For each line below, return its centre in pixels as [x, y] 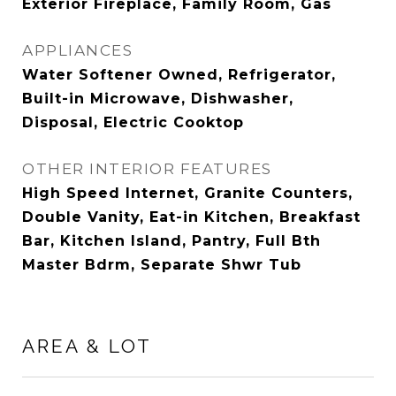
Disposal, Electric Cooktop [133, 122]
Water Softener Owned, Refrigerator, [179, 75]
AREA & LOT [87, 346]
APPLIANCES [77, 50]
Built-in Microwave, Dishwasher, [158, 99]
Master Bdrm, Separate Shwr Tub [162, 265]
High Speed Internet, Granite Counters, [187, 193]
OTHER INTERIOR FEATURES [147, 169]
